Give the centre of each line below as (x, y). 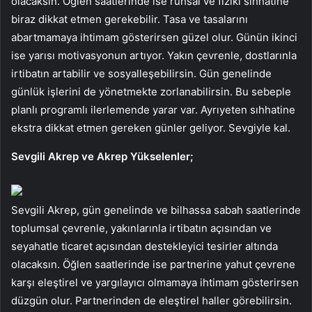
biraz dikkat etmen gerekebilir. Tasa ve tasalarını (130, 19)
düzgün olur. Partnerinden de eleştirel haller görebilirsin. (151, 301)
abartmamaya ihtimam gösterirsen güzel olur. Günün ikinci (154, 38)
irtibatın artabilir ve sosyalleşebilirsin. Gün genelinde (141, 74)
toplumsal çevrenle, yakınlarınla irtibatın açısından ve (141, 228)
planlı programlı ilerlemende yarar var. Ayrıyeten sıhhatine (153, 110)
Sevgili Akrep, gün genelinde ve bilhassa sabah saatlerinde (156, 210)
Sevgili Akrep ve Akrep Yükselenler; (102, 157)
